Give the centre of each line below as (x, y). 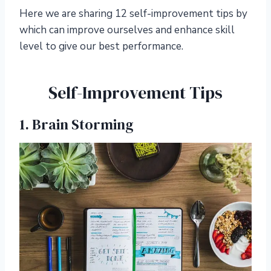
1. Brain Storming (77, 125)
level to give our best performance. (101, 47)
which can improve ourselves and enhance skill (127, 30)
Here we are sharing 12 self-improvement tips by (133, 14)
